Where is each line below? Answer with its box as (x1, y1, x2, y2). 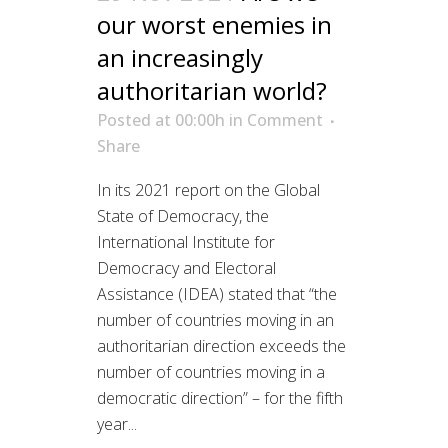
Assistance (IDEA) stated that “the (97, 283, 337, 306)
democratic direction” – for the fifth (97, 387, 343, 410)
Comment (247, 109, 323, 132)
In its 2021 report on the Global (97, 179, 320, 202)
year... (97, 413, 137, 436)
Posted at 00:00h (97, 109, 225, 132)
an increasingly (97, 41, 263, 75)
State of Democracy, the (97, 205, 269, 228)
